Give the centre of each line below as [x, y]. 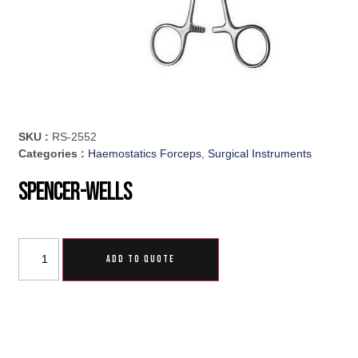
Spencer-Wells [75, 193]
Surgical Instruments [260, 154]
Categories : [54, 154]
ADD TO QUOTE [141, 260]
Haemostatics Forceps [145, 154]
